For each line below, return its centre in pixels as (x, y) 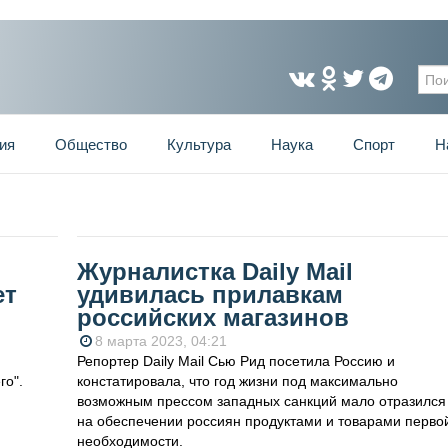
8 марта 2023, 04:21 (160, 341)
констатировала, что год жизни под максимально (237, 381)
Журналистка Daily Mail (214, 272)
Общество (91, 144)
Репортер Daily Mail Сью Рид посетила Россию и (235, 361)
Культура (199, 144)
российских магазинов (212, 318)
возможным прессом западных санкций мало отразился (261, 401)
